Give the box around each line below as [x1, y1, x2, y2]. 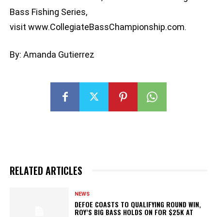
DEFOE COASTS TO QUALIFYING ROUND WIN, [75, 199, 201, 209]
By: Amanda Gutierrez [10, 49, 94, 60]
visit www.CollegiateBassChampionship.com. [10, 22, 186, 32]
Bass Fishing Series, [10, 7, 87, 17]
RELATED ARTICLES [10, 163, 82, 178]
